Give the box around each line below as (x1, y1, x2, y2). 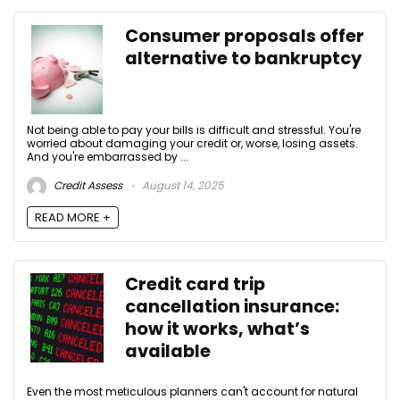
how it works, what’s (125, 316, 310, 341)
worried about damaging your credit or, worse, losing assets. (27, 136, 358, 152)
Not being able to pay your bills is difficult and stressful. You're (27, 122, 361, 138)
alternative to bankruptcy (125, 46, 362, 71)
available (125, 338, 211, 363)
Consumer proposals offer (125, 24, 364, 49)
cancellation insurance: (125, 294, 339, 319)
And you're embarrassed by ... (27, 149, 188, 165)
